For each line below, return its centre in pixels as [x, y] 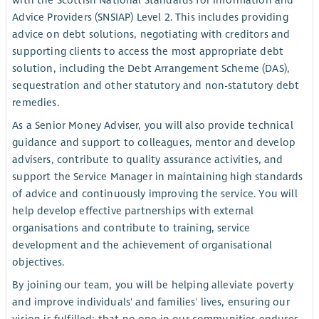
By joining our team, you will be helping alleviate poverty [153, 285]
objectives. [38, 262]
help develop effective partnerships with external [133, 211]
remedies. [36, 103]
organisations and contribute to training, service [131, 228]
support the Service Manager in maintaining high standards [158, 177]
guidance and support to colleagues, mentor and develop [154, 143]
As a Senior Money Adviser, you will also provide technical [153, 126]
